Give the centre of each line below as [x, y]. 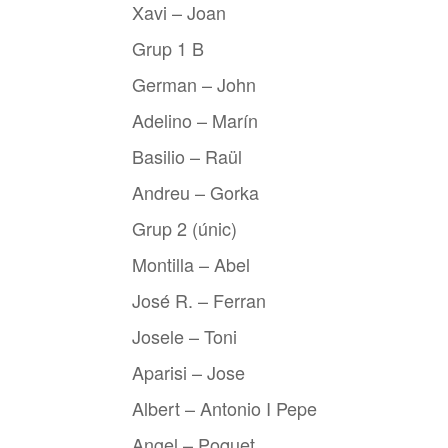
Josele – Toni [184, 336]
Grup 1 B [168, 48]
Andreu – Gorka [195, 192]
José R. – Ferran [199, 300]
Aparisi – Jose [188, 372]
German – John [194, 84]
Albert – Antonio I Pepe [224, 408]
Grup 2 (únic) [184, 228]
